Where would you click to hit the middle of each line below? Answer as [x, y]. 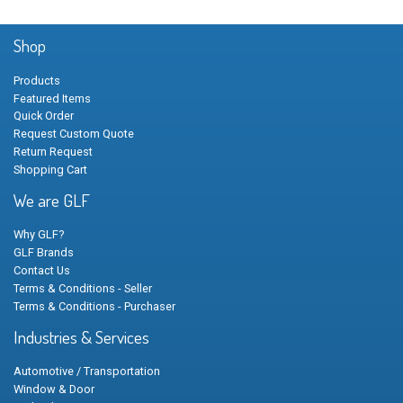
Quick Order [44, 116]
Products [37, 80]
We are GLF [52, 200]
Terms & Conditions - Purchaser [94, 306]
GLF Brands [44, 253]
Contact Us [42, 271]
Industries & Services [81, 336]
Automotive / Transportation [87, 372]
